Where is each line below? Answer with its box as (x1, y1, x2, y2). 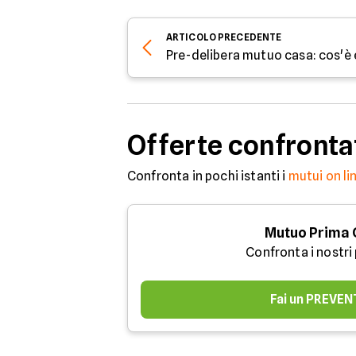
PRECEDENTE (218, 31, 282, 43)
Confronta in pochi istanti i (127, 168, 288, 184)
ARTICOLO (166, 31, 216, 43)
